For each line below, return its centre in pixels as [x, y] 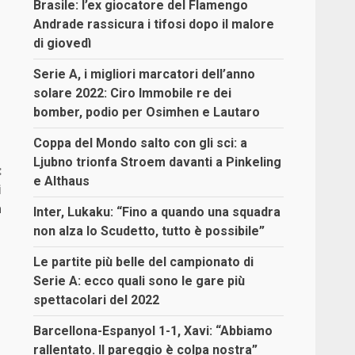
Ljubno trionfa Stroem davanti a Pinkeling [158, 162]
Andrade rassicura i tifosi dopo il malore [154, 24]
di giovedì [63, 43]
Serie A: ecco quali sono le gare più [139, 281]
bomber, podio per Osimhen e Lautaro [147, 112]
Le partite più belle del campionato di [144, 261]
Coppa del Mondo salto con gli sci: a [141, 143]
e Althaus [62, 181]
